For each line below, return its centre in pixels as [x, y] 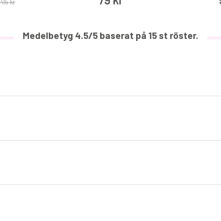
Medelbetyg [49, 36]
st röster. [178, 36]
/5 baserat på [118, 36]
